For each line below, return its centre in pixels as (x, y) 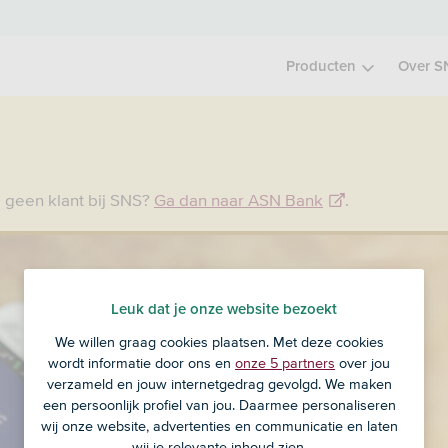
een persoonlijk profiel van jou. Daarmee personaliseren (219, 405)
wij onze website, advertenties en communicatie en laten (219, 426)
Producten (321, 66)
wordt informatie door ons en (141, 363)
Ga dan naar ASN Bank (238, 200)
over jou (362, 363)
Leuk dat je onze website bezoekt (224, 309)
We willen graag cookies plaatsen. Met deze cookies (219, 342)
